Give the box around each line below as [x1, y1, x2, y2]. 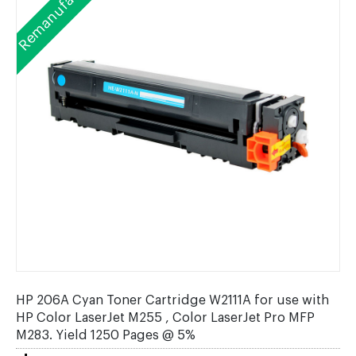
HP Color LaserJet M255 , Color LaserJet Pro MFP [16, 311, 315, 324]
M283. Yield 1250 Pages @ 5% [16, 329, 195, 342]
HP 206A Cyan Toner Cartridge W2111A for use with [16, 294, 329, 307]
